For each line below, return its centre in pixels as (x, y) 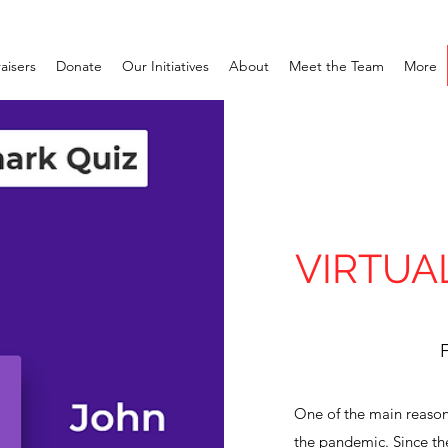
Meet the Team (336, 66)
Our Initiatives (165, 66)
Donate (79, 66)
